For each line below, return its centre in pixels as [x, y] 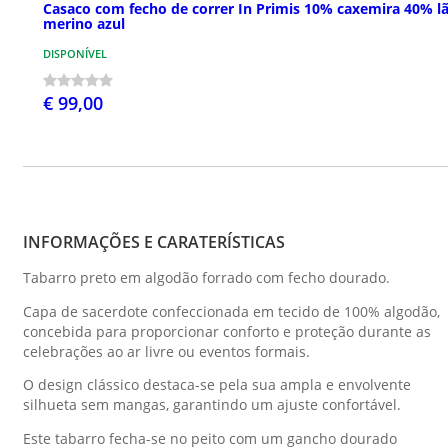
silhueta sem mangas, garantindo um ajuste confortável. [212, 405]
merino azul [84, 24]
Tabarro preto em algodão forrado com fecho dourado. [206, 278]
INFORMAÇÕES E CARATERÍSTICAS [154, 242]
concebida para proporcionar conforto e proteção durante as [227, 331]
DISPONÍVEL [75, 54]
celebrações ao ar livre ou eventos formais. [166, 351]
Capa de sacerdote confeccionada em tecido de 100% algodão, [231, 311]
